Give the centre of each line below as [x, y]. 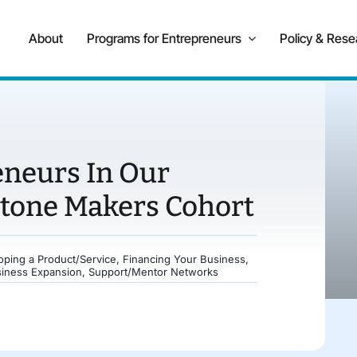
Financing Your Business [184, 259]
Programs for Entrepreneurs [164, 39]
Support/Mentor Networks [153, 272]
